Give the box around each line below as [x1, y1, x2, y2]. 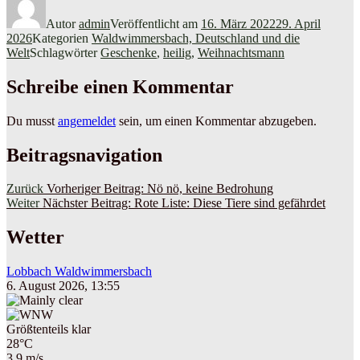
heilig [163, 45, 191, 59]
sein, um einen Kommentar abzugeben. [116, 113, 317, 128]
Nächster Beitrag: [43, 196, 131, 211]
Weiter [6, 196, 39, 211]
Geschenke [100, 45, 157, 59]
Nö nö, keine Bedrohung [147, 182, 273, 196]
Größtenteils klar [6, 322, 91, 337]
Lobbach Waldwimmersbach [6, 264, 152, 279]
